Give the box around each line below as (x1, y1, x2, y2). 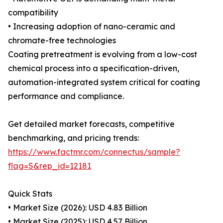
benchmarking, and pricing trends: (8, 133, 139, 143)
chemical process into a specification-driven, (8, 63, 179, 74)
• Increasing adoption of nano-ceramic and (8, 21, 175, 32)
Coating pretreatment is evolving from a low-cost (8, 49, 197, 60)
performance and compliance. (8, 91, 124, 102)
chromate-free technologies (8, 35, 116, 46)
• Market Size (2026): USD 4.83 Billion (8, 203, 147, 213)
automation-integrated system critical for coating (8, 77, 200, 88)
